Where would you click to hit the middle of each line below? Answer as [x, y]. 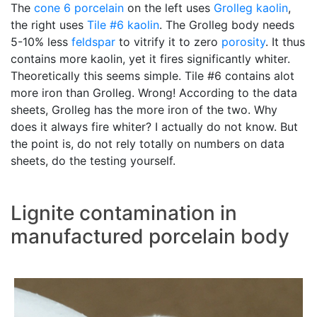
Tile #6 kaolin [123, 25]
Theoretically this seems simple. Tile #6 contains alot [152, 76]
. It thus [285, 42]
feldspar [93, 42]
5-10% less [41, 42]
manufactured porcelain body [150, 237]
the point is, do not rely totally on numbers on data [148, 144]
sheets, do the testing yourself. [93, 161]
